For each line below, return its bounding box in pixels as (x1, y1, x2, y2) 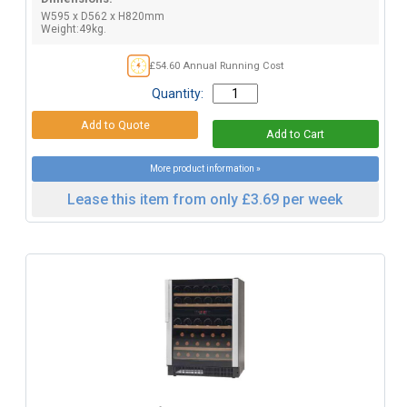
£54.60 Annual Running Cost (149, 59, 283, 72)
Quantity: (152, 85, 204, 101)
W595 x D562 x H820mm (40, 9, 164, 23)
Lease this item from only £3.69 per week (67, 190, 343, 208)
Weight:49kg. (40, 22, 106, 35)
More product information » (149, 163, 261, 174)
